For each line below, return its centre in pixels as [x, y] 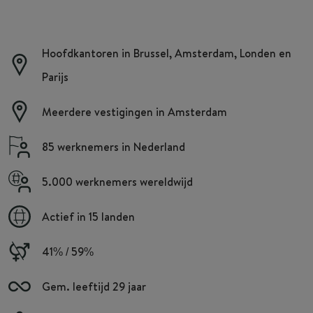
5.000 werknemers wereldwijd [117, 181]
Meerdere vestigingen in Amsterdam [134, 111]
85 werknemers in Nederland [114, 146]
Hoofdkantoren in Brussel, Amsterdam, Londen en [167, 53]
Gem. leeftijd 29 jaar [94, 286]
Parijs [55, 77]
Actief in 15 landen [88, 216]
